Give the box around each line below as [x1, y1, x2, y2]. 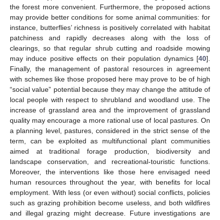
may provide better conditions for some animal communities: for [10, 13, 210, 22]
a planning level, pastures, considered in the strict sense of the [10, 127, 210, 135]
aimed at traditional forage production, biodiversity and [10, 147, 210, 156]
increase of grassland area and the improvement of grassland [10, 106, 210, 114]
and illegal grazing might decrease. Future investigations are [10, 209, 210, 218]
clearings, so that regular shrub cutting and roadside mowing [10, 44, 210, 53]
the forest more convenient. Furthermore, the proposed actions [10, 3, 210, 11]
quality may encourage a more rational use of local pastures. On [10, 116, 210, 125]
